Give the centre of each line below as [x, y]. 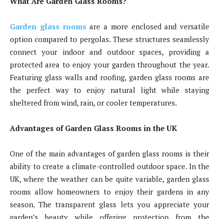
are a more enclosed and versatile [148, 26]
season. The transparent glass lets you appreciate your [109, 204]
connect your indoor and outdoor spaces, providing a [109, 52]
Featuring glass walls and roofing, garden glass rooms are [109, 77]
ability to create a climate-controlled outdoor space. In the [109, 166]
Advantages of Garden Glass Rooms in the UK [93, 128]
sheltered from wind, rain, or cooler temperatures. [93, 102]
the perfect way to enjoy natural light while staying [109, 90]
